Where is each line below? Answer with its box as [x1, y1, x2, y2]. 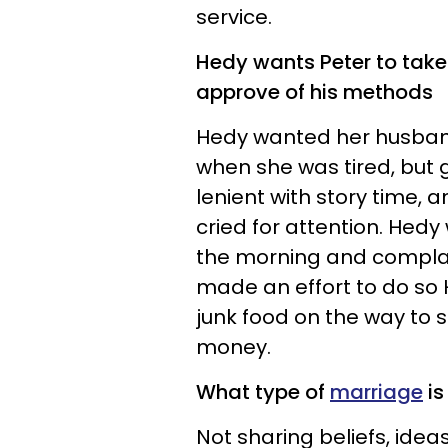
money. [196, 333, 271, 361]
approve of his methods [196, 78, 433, 106]
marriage [330, 378, 423, 406]
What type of [196, 378, 330, 406]
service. [196, 3, 272, 31]
